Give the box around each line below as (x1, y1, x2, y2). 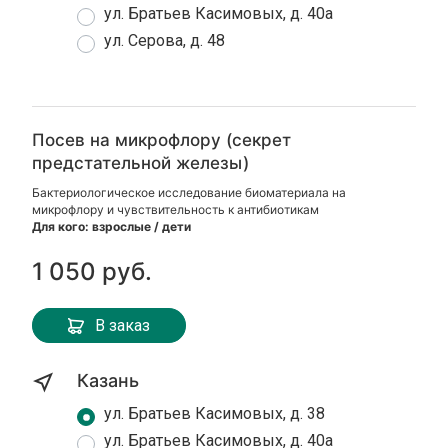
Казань (77, 370, 140, 391)
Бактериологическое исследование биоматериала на (32, 185, 347, 200)
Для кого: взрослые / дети (32, 219, 192, 234)
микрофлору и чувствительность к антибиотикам (32, 202, 320, 217)
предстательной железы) (32, 153, 250, 173)
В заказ (95, 315, 151, 335)
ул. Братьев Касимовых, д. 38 (104, 404, 326, 423)
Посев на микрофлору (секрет (32, 130, 292, 150)
